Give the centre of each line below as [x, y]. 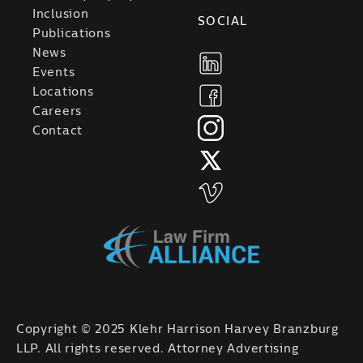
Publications [72, 34]
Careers [57, 111]
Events [54, 73]
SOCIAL [223, 21]
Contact [58, 131]
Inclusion [61, 14]
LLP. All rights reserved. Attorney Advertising [158, 349]
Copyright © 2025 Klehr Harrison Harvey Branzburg [177, 330]
